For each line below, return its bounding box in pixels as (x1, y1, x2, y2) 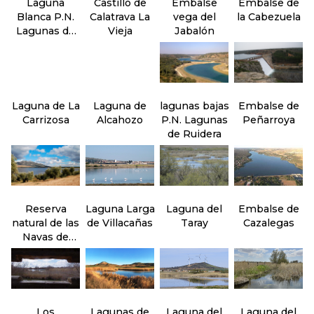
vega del (172, 11, 216, 23)
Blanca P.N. (17, 11, 74, 23)
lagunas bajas (159, 100, 229, 112)
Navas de (22, 231, 69, 243)
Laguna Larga (85, 203, 155, 215)
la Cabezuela (236, 11, 301, 23)
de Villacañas (87, 217, 153, 229)
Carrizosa (22, 114, 69, 126)
